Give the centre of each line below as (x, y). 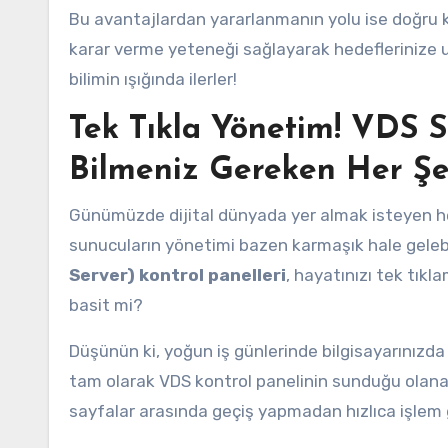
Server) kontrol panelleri (177, 275)
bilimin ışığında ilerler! (153, 79)
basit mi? (106, 305)
